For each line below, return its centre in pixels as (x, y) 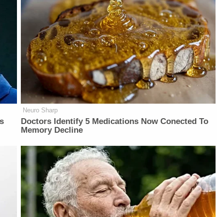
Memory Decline (52, 130)
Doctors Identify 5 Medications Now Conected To (115, 122)
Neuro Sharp (40, 110)
